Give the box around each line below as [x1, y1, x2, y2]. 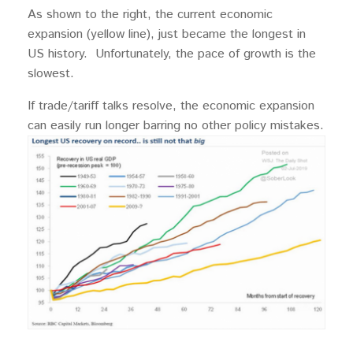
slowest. [28, 64, 74, 83]
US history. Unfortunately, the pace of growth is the [28, 44, 316, 63]
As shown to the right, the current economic [28, 5, 273, 24]
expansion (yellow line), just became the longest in [28, 24, 306, 43]
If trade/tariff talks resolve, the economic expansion [28, 96, 314, 115]
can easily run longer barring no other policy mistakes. [28, 116, 324, 135]
